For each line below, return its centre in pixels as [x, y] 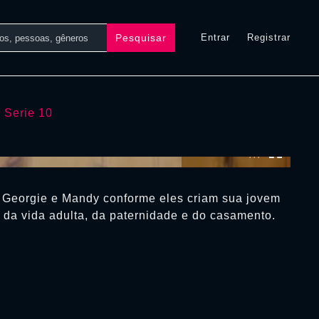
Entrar [215, 37]
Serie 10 [28, 113]
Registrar [269, 37]
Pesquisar [141, 37]
